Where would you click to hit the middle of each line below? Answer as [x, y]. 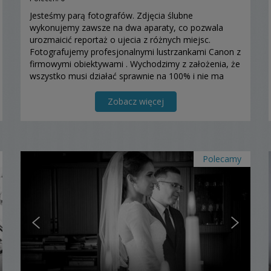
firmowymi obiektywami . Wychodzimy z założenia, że [135, 64]
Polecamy [222, 159]
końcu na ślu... [57, 100]
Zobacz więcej [135, 102]
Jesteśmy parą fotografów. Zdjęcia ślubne [111, 16]
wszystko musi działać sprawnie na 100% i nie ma [127, 76]
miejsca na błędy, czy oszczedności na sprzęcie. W [128, 88]
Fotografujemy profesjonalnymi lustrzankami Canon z [135, 52]
